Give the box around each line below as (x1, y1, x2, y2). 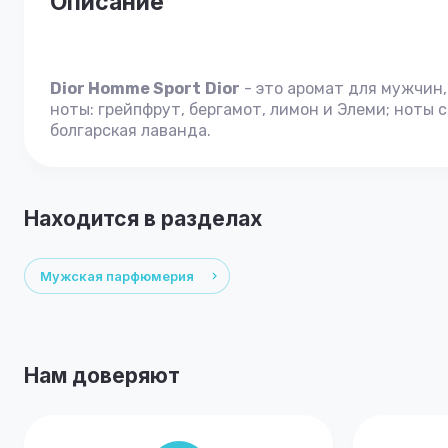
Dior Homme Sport (50, 79, 201, 98)
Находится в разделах (24, 206, 262, 231)
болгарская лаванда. (50, 121, 211, 140)
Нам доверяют (24, 363, 180, 388)
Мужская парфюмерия (40, 268, 194, 284)
